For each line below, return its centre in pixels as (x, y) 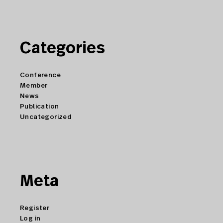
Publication (40, 107)
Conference (41, 75)
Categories (62, 49)
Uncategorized (46, 117)
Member (34, 86)
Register (35, 208)
